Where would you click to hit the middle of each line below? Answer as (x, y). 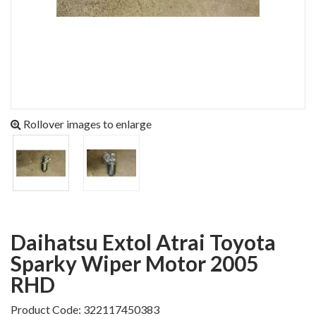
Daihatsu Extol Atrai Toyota (18, 242)
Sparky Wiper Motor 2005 (134, 263)
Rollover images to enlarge (86, 124)
